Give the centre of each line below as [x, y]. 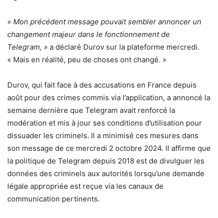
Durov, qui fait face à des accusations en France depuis [102, 85]
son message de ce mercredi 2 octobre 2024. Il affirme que [109, 148]
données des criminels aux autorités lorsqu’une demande [106, 173]
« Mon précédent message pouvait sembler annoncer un [104, 21]
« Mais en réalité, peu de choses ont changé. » [87, 59]
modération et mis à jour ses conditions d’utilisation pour [105, 123]
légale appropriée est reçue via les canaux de [85, 186]
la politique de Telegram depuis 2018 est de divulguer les [106, 161]
